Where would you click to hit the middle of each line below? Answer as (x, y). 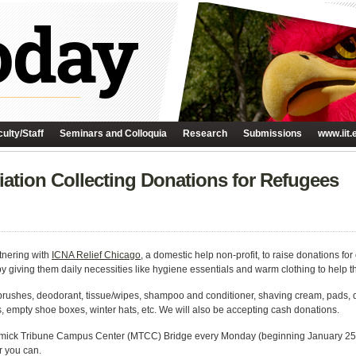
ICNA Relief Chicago (96, 255)
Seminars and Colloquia (113, 133)
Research (205, 133)
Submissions (273, 133)
